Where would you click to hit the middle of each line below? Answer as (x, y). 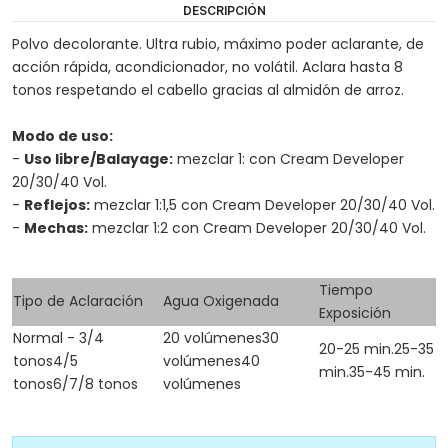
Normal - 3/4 (58, 338)
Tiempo (345, 290)
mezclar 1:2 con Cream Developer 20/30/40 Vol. (256, 227)
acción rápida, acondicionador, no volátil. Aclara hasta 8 (207, 66)
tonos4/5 (45, 361)
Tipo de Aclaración (77, 301)
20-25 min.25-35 (376, 349)
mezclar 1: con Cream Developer (288, 158)
